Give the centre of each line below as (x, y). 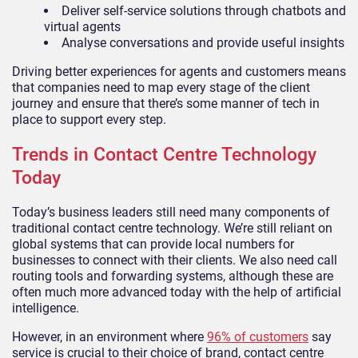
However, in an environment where (109, 336)
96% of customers (258, 336)
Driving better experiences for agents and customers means (179, 71)
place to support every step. (89, 119)
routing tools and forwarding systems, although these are (173, 276)
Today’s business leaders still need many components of (171, 212)
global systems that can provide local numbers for (153, 244)
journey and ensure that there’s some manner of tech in (166, 103)
